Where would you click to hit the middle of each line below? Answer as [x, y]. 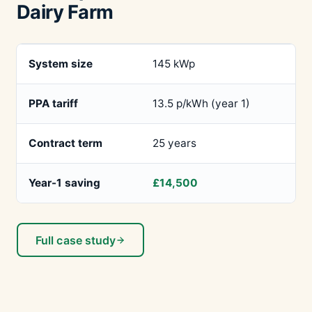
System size [60, 64]
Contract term [65, 143]
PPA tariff [53, 104]
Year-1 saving [64, 183]
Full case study [76, 240]
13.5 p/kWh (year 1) [201, 104]
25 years [174, 143]
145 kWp [173, 64]
